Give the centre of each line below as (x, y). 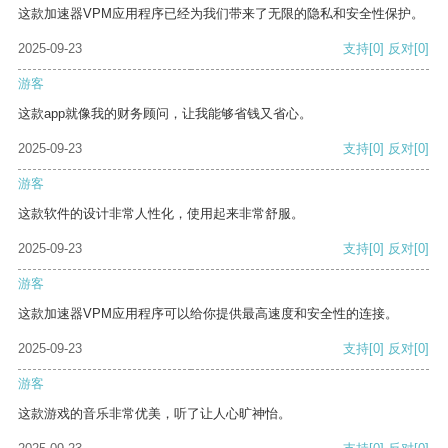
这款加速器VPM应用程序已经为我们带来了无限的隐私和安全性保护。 (221, 14)
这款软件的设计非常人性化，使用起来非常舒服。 (161, 214)
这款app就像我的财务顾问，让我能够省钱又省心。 (165, 114)
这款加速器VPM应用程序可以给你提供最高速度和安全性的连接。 (208, 314)
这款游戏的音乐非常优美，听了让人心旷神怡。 (154, 414)
